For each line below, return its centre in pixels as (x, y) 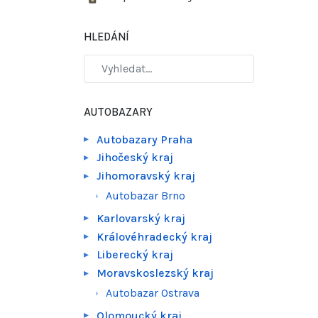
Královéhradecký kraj (155, 236)
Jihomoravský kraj (146, 176)
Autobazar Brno (146, 196)
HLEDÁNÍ (106, 37)
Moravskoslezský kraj (155, 273)
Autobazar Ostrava (153, 293)
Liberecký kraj (135, 255)
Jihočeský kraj (135, 158)
